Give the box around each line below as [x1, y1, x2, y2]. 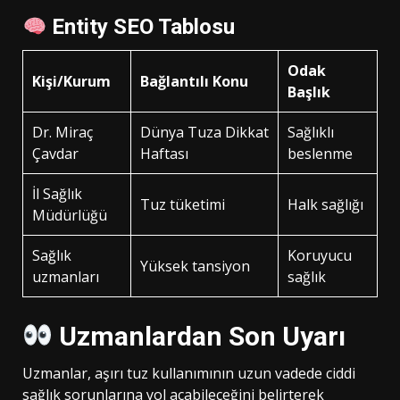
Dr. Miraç [32, 122, 93, 143]
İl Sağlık [32, 184, 82, 204]
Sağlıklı [287, 122, 334, 143]
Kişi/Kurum [32, 71, 111, 92]
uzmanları [32, 267, 99, 287]
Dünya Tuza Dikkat [140, 122, 269, 143]
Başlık [287, 82, 330, 103]
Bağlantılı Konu [140, 71, 248, 92]
